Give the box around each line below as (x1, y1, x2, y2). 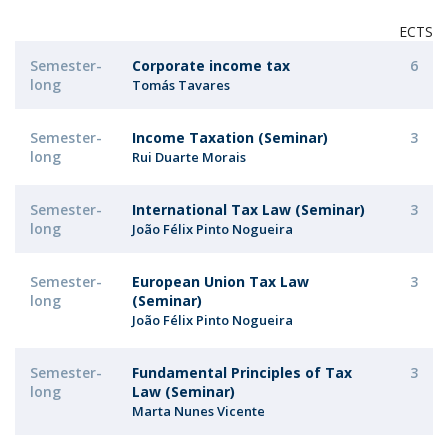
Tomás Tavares (132, 76, 230, 94)
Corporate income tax (132, 56, 290, 75)
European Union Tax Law (132, 272, 309, 291)
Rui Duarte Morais (132, 148, 246, 166)
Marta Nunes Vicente (132, 402, 265, 420)
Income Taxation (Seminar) (132, 128, 328, 147)
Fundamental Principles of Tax (132, 363, 352, 382)
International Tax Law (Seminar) (132, 200, 365, 219)
